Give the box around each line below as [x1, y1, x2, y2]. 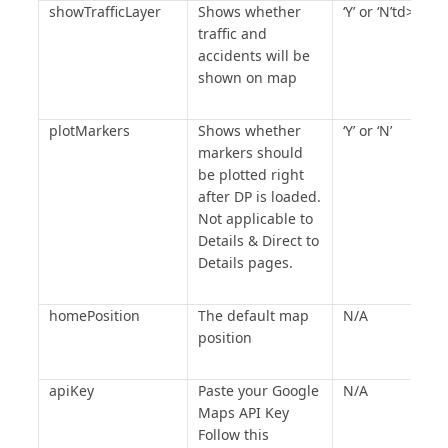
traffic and [197, 24, 267, 43]
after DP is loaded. [197, 187, 321, 206]
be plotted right [197, 165, 304, 184]
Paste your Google [197, 381, 319, 400]
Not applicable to [197, 209, 313, 228]
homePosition [48, 306, 140, 325]
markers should [197, 143, 303, 162]
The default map [197, 306, 309, 325]
